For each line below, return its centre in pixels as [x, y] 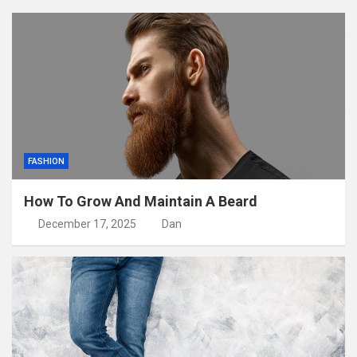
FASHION [46, 161]
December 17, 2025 [87, 224]
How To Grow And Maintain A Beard [141, 201]
